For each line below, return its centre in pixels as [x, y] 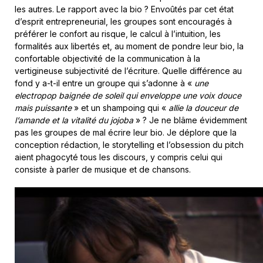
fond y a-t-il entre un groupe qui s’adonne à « [104, 83]
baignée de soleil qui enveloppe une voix [137, 95]
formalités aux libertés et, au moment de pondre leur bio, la [129, 46]
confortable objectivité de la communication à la [107, 58]
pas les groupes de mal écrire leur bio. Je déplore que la [126, 132]
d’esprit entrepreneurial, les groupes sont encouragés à [123, 21]
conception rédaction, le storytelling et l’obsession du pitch [129, 144]
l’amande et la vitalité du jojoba [75, 120]
